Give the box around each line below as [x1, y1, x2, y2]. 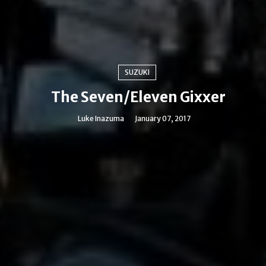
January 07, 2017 [134, 114, 191, 123]
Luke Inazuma [77, 114, 124, 123]
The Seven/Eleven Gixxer [51, 88, 226, 106]
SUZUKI [125, 68, 150, 77]
